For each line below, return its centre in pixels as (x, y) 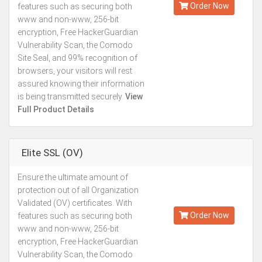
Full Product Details (56, 109)
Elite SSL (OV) (52, 153)
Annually (204, 196)
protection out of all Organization (78, 190)
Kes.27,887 (204, 185)
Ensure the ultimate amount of (73, 177)
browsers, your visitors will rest (75, 71)
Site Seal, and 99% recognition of (77, 58)
